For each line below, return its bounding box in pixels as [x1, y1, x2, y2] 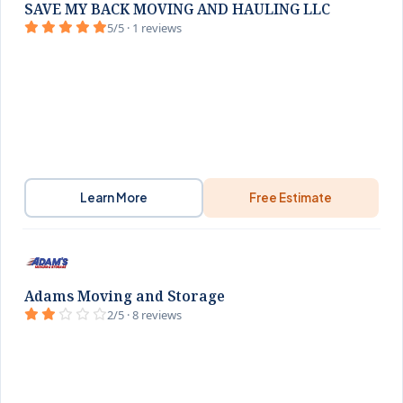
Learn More [79, 190, 148, 205]
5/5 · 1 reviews [107, 20, 182, 36]
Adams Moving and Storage [24, 286, 225, 306]
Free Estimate [249, 190, 333, 205]
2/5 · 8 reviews [107, 307, 182, 323]
